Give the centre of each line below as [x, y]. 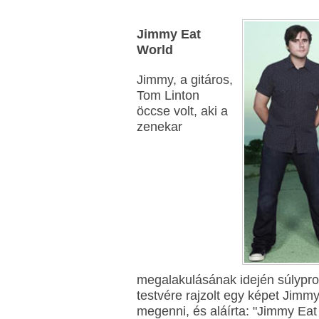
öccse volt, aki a [182, 111]
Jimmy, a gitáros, [185, 80]
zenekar [159, 127]
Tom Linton [168, 95]
